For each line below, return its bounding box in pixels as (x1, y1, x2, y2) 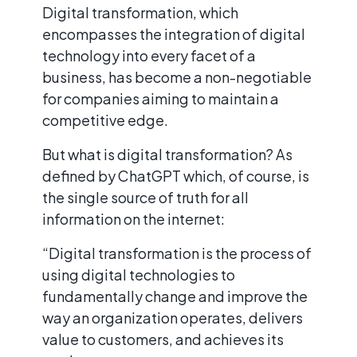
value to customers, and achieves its (42, 329, 284, 348)
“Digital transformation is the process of (42, 243, 312, 262)
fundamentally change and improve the (42, 286, 308, 305)
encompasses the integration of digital (42, 24, 305, 43)
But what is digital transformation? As (42, 144, 292, 163)
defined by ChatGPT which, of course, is (42, 166, 309, 185)
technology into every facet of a (42, 45, 256, 65)
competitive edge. (42, 110, 171, 129)
